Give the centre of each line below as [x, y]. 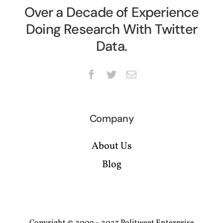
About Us [111, 147]
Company [111, 119]
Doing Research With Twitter [111, 29]
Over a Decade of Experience [111, 12]
